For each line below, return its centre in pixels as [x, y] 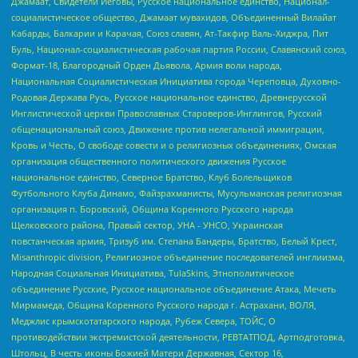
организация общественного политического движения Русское [149, 161]
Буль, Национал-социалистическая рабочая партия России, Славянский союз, [179, 50]
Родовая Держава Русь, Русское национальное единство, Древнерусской [169, 97]
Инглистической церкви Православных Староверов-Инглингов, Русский [167, 113]
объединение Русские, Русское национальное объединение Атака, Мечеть [174, 289]
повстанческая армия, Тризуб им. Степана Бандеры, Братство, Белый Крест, [174, 241]
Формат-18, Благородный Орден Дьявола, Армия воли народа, [147, 66]
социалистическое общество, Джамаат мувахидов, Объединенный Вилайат [174, 18]
